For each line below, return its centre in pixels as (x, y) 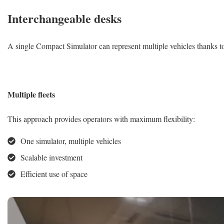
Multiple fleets (31, 94)
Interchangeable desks (64, 18)
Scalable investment (51, 157)
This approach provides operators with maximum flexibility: (101, 119)
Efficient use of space (54, 174)
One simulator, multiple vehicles (71, 141)
